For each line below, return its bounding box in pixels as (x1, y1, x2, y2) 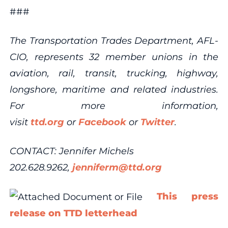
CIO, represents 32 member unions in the (9, 51, 219, 63)
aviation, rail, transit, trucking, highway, (9, 67, 219, 79)
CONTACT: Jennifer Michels (9, 145, 134, 157)
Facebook (78, 116, 126, 128)
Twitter (140, 116, 175, 128)
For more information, (9, 100, 219, 111)
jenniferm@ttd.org (72, 161, 164, 173)
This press (157, 190, 219, 202)
